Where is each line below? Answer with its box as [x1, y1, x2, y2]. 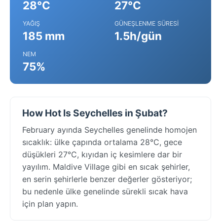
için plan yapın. [22, 198, 78, 209]
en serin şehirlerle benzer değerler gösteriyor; [22, 174, 192, 184]
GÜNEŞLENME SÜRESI [114, 19, 179, 27]
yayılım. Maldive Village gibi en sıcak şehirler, [22, 161, 190, 172]
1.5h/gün [114, 29, 162, 42]
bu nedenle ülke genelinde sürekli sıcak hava [22, 186, 188, 196]
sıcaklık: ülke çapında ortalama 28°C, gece [22, 137, 182, 147]
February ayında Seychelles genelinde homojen [22, 124, 197, 135]
